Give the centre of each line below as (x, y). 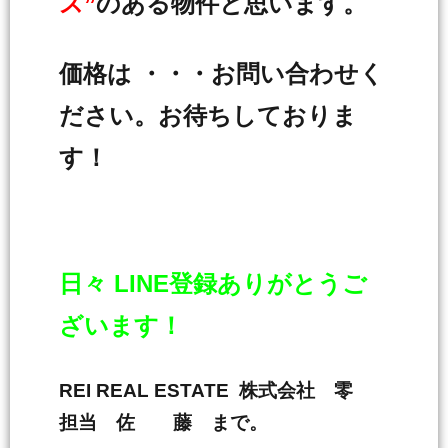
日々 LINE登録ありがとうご (213, 283)
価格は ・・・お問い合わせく (221, 73)
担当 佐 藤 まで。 (163, 422)
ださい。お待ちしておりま (208, 115)
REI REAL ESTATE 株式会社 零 (215, 390)
